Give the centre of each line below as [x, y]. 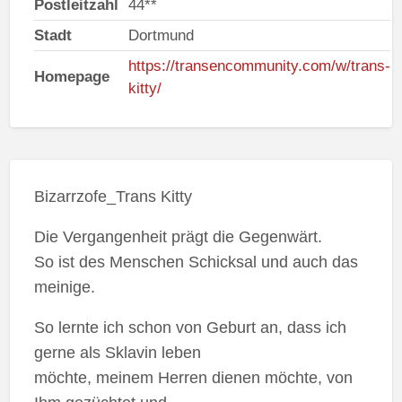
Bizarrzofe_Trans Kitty [113, 197]
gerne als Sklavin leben [117, 353]
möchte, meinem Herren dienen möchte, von [193, 378]
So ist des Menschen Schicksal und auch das [196, 262]
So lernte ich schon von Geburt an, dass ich [190, 328]
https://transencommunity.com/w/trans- [259, 66]
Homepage [71, 77]
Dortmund [161, 35]
